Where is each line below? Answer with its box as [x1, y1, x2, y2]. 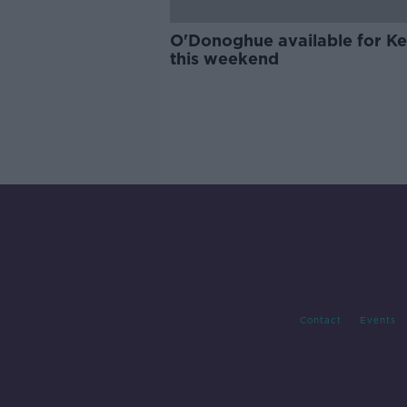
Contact [299, 314, 342, 326]
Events [359, 314, 396, 326]
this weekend [169, 49, 279, 68]
